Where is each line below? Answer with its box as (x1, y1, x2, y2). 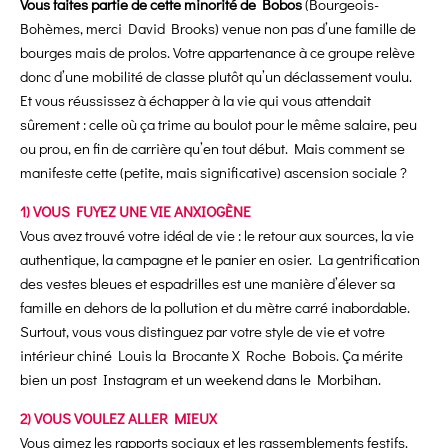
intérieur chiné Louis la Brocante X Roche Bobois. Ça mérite (20, 345, 403, 366)
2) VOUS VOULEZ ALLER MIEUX (20, 408, 217, 429)
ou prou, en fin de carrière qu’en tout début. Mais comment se (20, 138, 405, 159)
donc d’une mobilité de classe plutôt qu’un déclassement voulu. (20, 66, 412, 87)
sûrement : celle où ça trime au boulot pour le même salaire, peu (20, 114, 417, 135)
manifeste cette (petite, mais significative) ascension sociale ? (20, 162, 407, 183)
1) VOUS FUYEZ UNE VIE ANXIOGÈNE (20, 201, 251, 222)
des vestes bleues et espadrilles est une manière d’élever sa (20, 273, 395, 294)
